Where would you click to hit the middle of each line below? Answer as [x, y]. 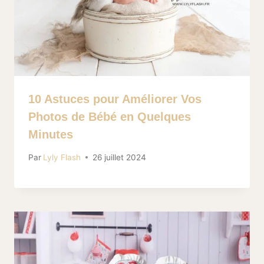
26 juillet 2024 [120, 157]
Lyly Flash [62, 157]
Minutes [51, 135]
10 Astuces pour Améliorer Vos [115, 99]
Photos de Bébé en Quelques [110, 117]
